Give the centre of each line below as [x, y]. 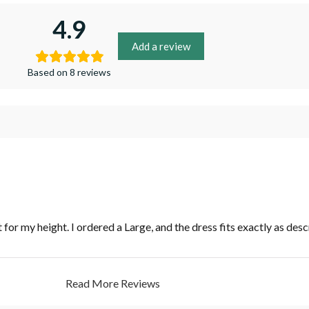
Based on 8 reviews [69, 72]
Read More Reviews [112, 283]
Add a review [161, 46]
